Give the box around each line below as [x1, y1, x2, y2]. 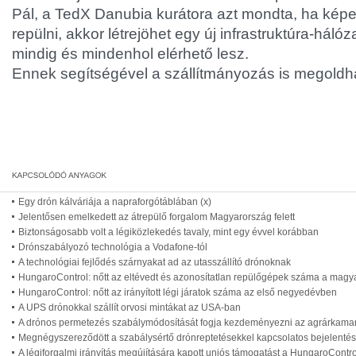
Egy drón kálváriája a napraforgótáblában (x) [18, 196, 211, 207]
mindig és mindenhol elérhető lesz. [12, 45, 249, 62]
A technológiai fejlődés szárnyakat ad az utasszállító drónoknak [18, 257, 291, 268]
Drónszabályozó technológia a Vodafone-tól [18, 242, 207, 253]
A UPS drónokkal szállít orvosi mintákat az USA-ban [18, 302, 241, 313]
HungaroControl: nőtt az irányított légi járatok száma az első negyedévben [18, 287, 337, 298]
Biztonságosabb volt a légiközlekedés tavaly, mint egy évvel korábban [18, 226, 319, 238]
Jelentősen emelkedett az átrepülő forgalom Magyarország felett [18, 211, 295, 222]
